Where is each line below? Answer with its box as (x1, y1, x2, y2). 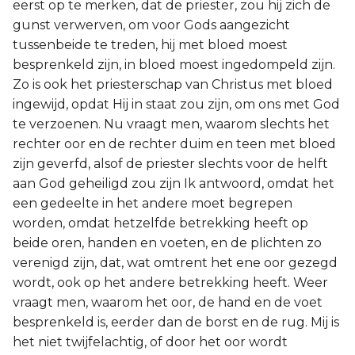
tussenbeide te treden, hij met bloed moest (13, 37, 288, 52)
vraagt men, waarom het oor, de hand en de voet (13, 295, 323, 310)
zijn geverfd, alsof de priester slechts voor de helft (13, 156, 328, 171)
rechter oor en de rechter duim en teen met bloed (13, 136, 336, 151)
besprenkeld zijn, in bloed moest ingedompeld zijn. (13, 57, 335, 72)
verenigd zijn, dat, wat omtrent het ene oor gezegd (13, 255, 338, 270)
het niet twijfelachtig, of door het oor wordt (13, 334, 288, 349)
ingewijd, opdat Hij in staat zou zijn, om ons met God (13, 97, 340, 112)
